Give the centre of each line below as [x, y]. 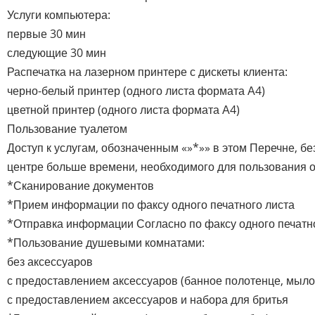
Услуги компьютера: [59, 14]
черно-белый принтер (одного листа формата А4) [136, 90]
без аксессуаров [50, 261]
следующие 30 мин [57, 52]
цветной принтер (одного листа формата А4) [123, 109]
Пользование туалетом [67, 128]
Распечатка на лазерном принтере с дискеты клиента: [147, 71]
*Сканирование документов [81, 185]
